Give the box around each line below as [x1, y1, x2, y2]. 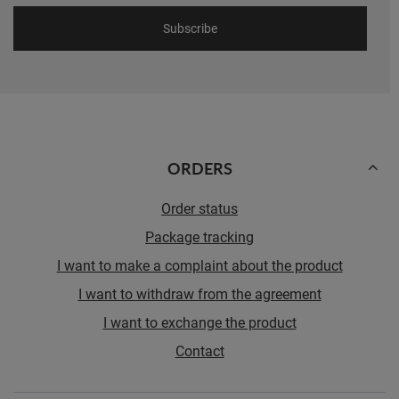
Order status [161, 198, 238, 217]
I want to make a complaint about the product [56, 255, 343, 274]
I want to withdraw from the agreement [77, 283, 322, 303]
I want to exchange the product [102, 312, 297, 331]
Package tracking [145, 226, 254, 246]
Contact [175, 340, 224, 360]
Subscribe [163, 20, 218, 37]
